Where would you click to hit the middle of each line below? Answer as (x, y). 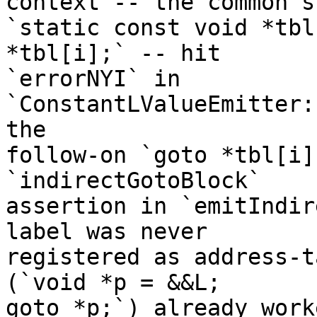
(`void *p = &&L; (113, 283)
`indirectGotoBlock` (133, 181)
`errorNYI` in (93, 79)
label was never (106, 232)
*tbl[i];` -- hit (113, 53)
